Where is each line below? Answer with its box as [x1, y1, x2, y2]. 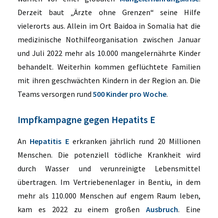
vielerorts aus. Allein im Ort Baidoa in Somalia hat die [18, 21, 200, 31]
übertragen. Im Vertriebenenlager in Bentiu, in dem [18, 177, 200, 187]
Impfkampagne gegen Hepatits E [18, 113, 155, 126]
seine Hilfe [153, 7, 201, 17]
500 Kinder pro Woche [93, 89, 166, 99]
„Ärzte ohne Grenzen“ [71, 7, 154, 17]
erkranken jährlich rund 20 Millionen [69, 136, 201, 146]
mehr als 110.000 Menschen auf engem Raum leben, [18, 191, 200, 200]
